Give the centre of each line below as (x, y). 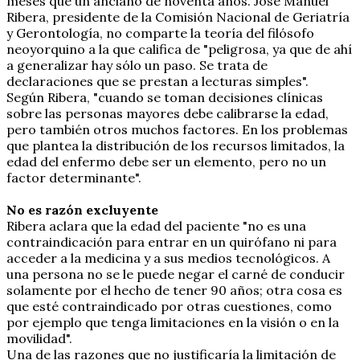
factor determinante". (74, 177)
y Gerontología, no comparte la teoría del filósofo (160, 33)
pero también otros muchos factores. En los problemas (177, 129)
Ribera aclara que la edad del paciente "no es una (156, 225)
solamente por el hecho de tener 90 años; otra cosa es (174, 290)
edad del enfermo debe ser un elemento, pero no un (166, 161)
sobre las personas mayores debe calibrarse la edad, (168, 113)
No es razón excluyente (82, 209)
